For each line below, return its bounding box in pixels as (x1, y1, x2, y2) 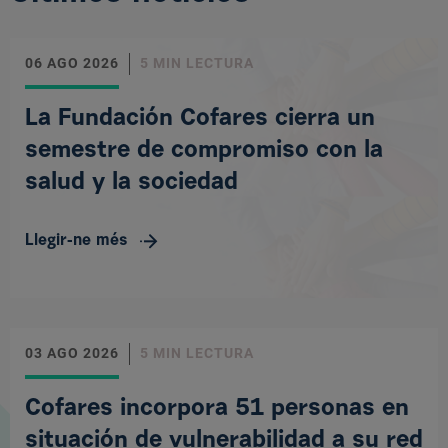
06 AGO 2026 (25, 54, 119, 71)
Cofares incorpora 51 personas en (25, 396, 409, 421)
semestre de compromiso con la (25, 138, 383, 163)
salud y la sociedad (25, 170, 238, 195)
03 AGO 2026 (25, 344, 119, 361)
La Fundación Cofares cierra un (25, 106, 375, 131)
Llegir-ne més (25, 232, 128, 249)
